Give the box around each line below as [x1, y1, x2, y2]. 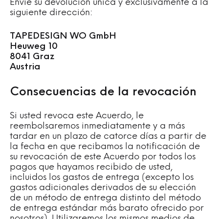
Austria [10, 63, 41, 72]
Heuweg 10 [10, 42, 58, 51]
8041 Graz [10, 52, 54, 62]
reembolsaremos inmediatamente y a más [10, 122, 185, 131]
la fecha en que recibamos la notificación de [10, 142, 200, 152]
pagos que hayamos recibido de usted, [10, 163, 173, 172]
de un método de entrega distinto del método [10, 194, 201, 203]
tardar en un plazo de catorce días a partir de [10, 132, 206, 141]
